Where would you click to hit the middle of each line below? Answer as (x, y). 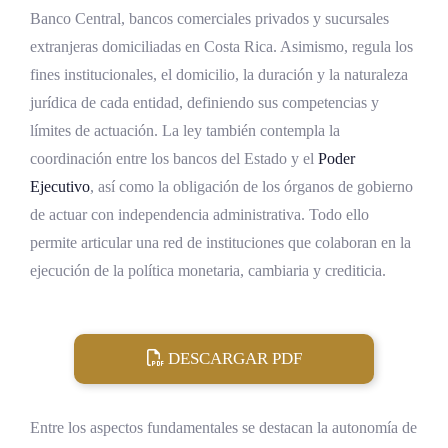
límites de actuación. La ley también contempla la (185, 131)
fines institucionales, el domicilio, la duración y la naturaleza (219, 75)
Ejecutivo (60, 187)
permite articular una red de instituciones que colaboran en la (220, 243)
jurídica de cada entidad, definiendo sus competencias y (204, 103)
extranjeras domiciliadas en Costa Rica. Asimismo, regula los (221, 47)
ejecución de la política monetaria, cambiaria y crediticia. (208, 271)
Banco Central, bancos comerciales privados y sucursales (209, 19)
